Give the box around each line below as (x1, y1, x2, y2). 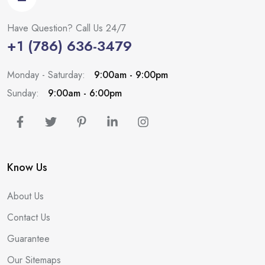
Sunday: (7, 86, 39, 100)
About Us (7, 189, 44, 203)
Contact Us (7, 210, 50, 224)
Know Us (7, 159, 47, 175)
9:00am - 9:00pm (91, 67, 168, 82)
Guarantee (7, 231, 50, 245)
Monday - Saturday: (7, 67, 85, 82)
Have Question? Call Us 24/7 (7, 21, 126, 35)
